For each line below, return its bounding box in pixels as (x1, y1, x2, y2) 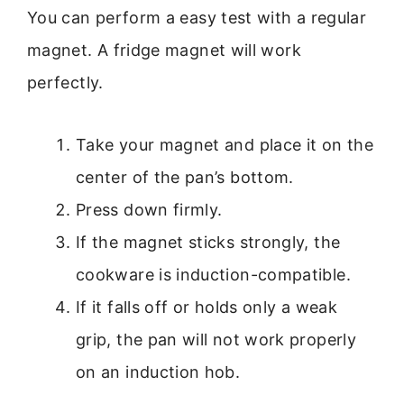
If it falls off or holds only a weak (76, 297, 337, 317)
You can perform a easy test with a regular (27, 8, 367, 28)
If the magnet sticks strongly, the (76, 232, 341, 252)
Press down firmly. (76, 199, 223, 219)
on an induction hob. (76, 362, 241, 381)
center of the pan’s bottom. (76, 167, 294, 187)
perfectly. (27, 73, 104, 93)
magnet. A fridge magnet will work (27, 41, 301, 60)
